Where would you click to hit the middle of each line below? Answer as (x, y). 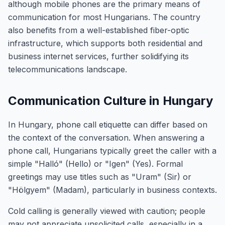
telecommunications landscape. (68, 69)
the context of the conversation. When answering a (106, 138)
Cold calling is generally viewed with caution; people (107, 211)
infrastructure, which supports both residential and (105, 43)
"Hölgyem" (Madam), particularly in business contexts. (113, 190)
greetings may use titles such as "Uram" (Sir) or (100, 177)
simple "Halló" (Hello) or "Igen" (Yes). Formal (95, 164)
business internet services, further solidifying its (98, 56)
